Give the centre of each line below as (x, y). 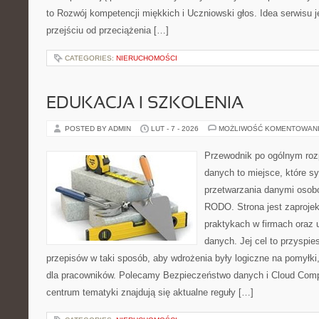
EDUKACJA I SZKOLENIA (145, 104)
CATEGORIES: (90, 58)
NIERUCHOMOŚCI (147, 58)
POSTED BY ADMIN (99, 129)
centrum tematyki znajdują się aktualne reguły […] (150, 292)
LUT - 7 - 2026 (175, 129)
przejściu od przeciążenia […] (108, 30)
